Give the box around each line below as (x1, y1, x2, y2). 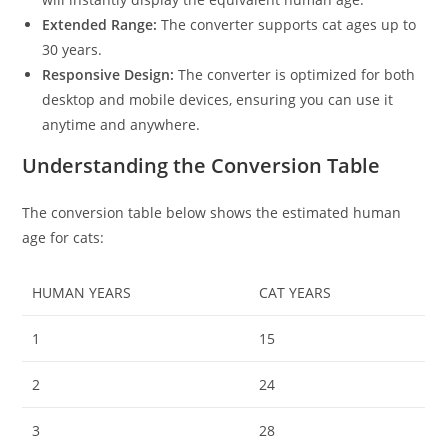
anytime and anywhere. (42, 114, 201, 134)
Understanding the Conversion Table (22, 151, 381, 179)
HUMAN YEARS (32, 282, 132, 302)
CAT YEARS (259, 282, 332, 302)
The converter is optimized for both (174, 64, 416, 84)
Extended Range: (42, 14, 158, 34)
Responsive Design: (42, 64, 175, 84)
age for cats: (22, 227, 105, 247)
